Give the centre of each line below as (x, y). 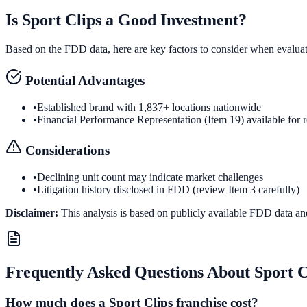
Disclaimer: (32, 213)
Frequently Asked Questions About (130, 272)
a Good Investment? (174, 20)
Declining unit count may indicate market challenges (150, 177)
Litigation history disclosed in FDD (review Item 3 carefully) (168, 190)
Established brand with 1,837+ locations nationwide (149, 107)
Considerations (66, 151)
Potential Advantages (83, 80)
